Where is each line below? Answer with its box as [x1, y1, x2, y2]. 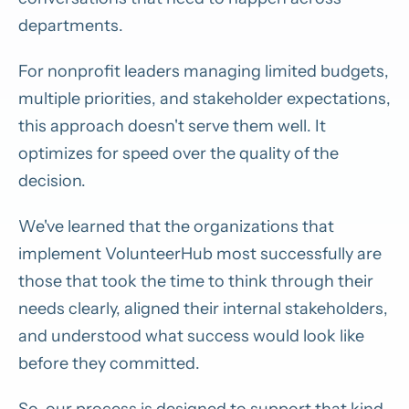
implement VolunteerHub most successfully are [18, 243, 382, 264]
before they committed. [18, 352, 200, 373]
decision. [18, 170, 86, 191]
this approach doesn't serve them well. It [18, 115, 326, 136]
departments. [18, 15, 123, 36]
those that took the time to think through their [18, 270, 373, 291]
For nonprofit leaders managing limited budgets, [18, 60, 389, 81]
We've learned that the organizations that [18, 215, 334, 236]
